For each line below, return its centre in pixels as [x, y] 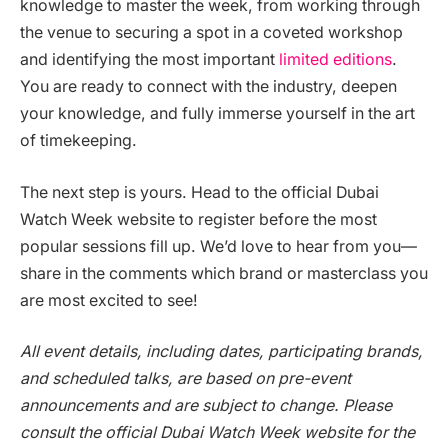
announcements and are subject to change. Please [206, 406]
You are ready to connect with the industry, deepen [208, 87]
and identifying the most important [149, 60]
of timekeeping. [78, 141]
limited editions [335, 60]
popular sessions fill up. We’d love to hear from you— [218, 246]
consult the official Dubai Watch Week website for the [217, 433]
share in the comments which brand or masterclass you [224, 273]
